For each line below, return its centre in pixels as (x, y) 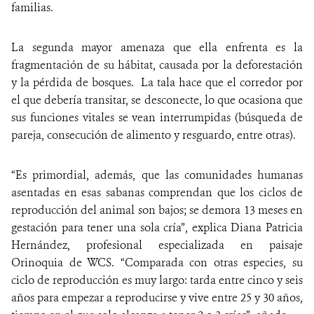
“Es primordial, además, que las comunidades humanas (157, 175)
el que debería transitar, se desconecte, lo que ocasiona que (157, 100)
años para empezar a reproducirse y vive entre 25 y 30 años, (157, 297)
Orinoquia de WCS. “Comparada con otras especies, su (157, 262)
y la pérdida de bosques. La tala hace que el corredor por (157, 82)
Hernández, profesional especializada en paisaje (157, 245)
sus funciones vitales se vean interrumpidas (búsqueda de (157, 117)
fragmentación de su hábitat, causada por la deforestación (157, 64)
